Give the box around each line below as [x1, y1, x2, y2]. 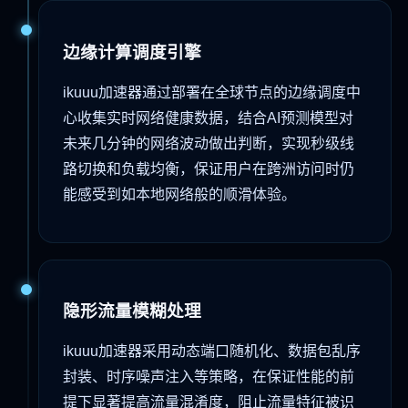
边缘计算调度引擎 [63, 43, 201, 63]
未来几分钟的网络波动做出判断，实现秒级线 [63, 135, 354, 151]
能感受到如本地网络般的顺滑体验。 [63, 186, 296, 202]
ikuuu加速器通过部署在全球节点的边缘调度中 [63, 84, 361, 100]
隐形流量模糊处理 [63, 301, 201, 321]
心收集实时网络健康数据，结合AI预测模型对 [63, 109, 353, 126]
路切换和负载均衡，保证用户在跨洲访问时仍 [63, 160, 354, 177]
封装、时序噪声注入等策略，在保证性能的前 [63, 369, 354, 385]
